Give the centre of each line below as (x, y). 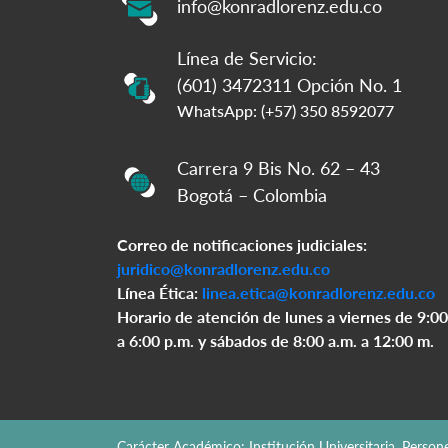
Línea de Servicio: (247, 57)
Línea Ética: (159, 292)
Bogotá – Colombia (252, 194)
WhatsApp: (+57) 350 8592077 (285, 110)
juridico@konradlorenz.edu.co (223, 268)
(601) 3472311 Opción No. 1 (289, 84)
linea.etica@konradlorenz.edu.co (318, 292)
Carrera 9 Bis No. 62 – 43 (278, 167)
